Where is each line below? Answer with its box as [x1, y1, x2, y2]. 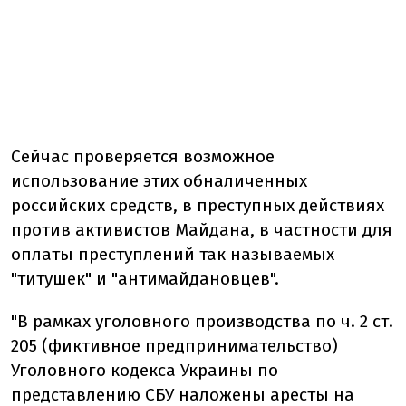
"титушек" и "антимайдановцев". [11, 268, 279, 289]
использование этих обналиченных [11, 170, 307, 191]
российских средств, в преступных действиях [11, 195, 384, 216]
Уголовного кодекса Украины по [11, 360, 278, 381]
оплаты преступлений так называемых [11, 244, 334, 265]
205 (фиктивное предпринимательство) [11, 335, 338, 356]
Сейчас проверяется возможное [11, 146, 275, 167]
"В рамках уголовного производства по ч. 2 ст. [11, 311, 393, 332]
